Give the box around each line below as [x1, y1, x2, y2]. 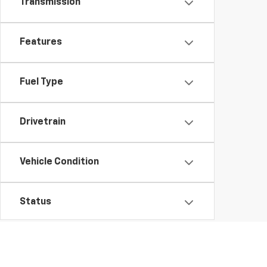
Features [20, 38, 62, 47]
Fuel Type [20, 77, 63, 87]
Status [20, 197, 51, 207]
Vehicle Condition [20, 157, 99, 167]
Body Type [20, 237, 67, 247]
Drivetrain [20, 117, 66, 127]
